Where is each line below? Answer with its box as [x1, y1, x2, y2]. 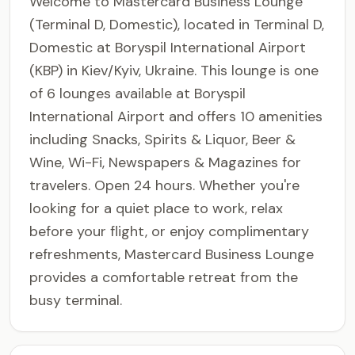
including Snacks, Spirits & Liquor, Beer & [29, 130, 296, 149]
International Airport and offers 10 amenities [29, 107, 323, 126]
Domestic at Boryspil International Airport [29, 38, 306, 57]
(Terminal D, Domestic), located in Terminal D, [29, 15, 324, 34]
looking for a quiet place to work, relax [29, 199, 283, 218]
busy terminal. [29, 291, 122, 310]
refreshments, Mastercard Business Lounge [29, 245, 314, 264]
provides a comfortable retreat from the [29, 268, 298, 287]
